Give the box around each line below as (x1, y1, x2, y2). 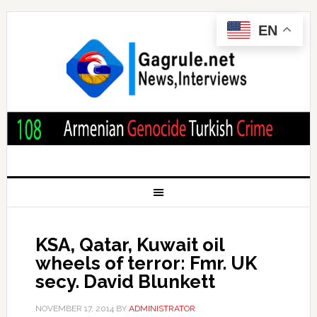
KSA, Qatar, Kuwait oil (35, 234, 224, 255)
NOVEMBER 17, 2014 (35, 303, 114, 313)
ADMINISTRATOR (128, 303, 195, 313)
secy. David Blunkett (35, 270, 215, 292)
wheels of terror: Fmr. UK (35, 252, 257, 274)
